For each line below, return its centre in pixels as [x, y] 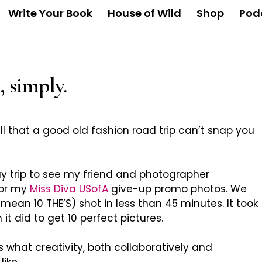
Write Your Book [50, 13]
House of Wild [144, 13]
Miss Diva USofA [69, 189]
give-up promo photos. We [177, 189]
